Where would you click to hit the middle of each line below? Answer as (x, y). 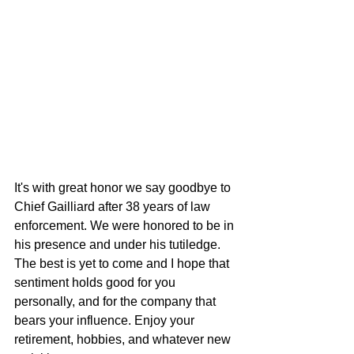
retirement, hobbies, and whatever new (124, 340)
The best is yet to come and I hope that (123, 264)
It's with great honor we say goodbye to (124, 188)
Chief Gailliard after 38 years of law (114, 207)
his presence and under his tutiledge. (119, 245)
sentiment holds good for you (96, 283)
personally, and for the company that (117, 302)
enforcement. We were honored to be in (126, 226)
